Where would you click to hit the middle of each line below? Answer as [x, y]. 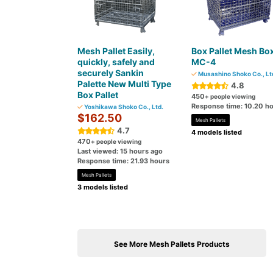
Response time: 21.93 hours [123, 161]
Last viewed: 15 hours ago [120, 151]
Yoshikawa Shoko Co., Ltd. [123, 107]
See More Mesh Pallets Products [172, 244]
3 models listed [103, 187]
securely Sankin [111, 73]
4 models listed [216, 132]
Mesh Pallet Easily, [116, 51]
